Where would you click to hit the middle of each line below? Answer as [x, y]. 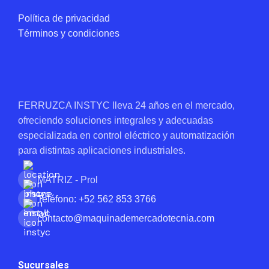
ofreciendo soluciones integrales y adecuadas [116, 121]
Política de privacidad [64, 19]
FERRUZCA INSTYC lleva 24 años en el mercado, [126, 106]
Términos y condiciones [69, 34]
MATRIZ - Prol [68, 180]
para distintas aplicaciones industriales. [102, 151]
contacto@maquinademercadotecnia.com [126, 218]
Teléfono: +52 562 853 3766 [97, 199]
